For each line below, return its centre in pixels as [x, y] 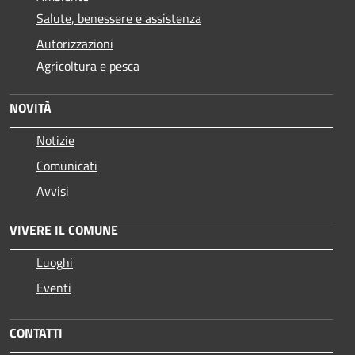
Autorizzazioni [75, 43]
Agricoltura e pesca [88, 65]
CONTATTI [36, 332]
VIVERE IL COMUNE [64, 229]
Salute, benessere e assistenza [119, 18]
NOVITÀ [31, 107]
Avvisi [53, 191]
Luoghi [55, 262]
